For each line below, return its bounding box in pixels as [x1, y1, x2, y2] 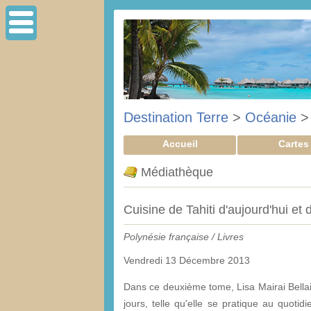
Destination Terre [124, 110, 228, 125]
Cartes [278, 138, 309, 149]
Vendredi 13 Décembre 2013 [124, 254, 250, 266]
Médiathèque [137, 165, 213, 179]
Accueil [162, 138, 198, 149]
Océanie [245, 110, 296, 125]
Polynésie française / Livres [124, 230, 244, 242]
